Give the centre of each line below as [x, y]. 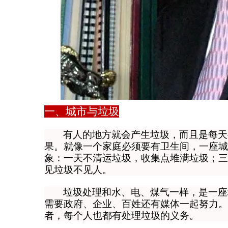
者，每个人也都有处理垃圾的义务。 [122, 216]
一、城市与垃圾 [82, 111]
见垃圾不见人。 [78, 170]
